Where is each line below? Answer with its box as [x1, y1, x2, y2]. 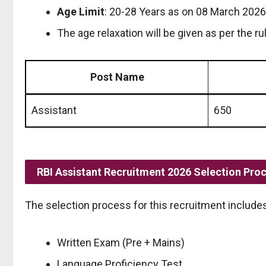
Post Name [90, 70, 144, 83]
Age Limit [57, 5, 104, 18]
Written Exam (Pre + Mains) [57, 236, 185, 249]
